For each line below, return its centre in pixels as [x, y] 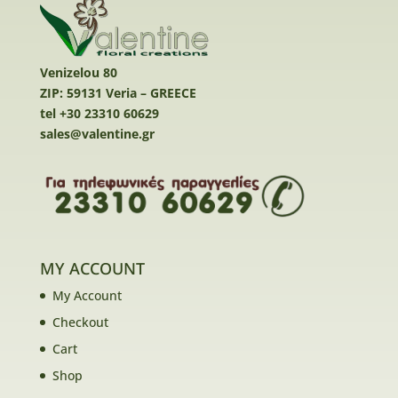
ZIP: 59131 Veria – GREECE [118, 93]
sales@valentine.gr [97, 134]
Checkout [80, 322]
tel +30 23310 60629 [99, 114]
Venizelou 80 [78, 73]
